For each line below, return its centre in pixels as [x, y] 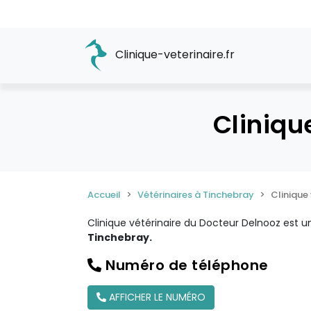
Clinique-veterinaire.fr [174, 55]
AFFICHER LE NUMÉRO [156, 297]
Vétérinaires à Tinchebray [196, 195]
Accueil [104, 195]
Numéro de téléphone [185, 265]
